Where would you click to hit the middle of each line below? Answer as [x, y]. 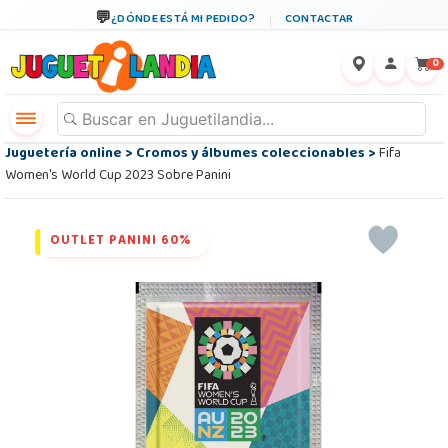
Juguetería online [63, 154]
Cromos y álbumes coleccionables [250, 154]
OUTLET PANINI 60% [120, 242]
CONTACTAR [319, 20]
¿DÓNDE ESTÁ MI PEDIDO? [183, 20]
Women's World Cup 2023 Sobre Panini [118, 176]
